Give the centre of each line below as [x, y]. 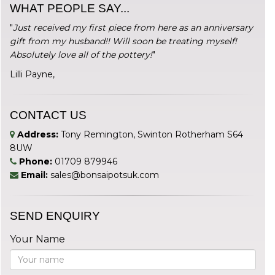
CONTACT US [48, 115]
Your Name [37, 239]
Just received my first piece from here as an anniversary [133, 27]
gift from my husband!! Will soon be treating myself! [123, 41]
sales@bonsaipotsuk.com [105, 175]
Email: [34, 175]
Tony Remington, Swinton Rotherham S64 [151, 134]
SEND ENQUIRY [55, 215]
